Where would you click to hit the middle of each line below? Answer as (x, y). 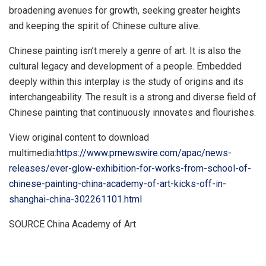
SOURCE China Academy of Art (72, 224)
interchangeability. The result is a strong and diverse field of (133, 97)
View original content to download (79, 137)
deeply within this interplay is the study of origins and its (126, 81)
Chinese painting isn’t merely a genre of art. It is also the (125, 50)
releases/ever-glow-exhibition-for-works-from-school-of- (130, 168)
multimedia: (33, 153)
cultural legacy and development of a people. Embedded (125, 66)
